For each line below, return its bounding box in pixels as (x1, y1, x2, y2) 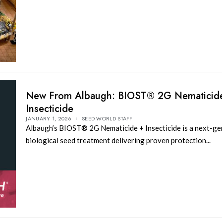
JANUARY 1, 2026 (26, 114, 71, 122)
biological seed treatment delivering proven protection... (26, 135, 211, 145)
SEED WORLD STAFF (81, 114, 133, 122)
